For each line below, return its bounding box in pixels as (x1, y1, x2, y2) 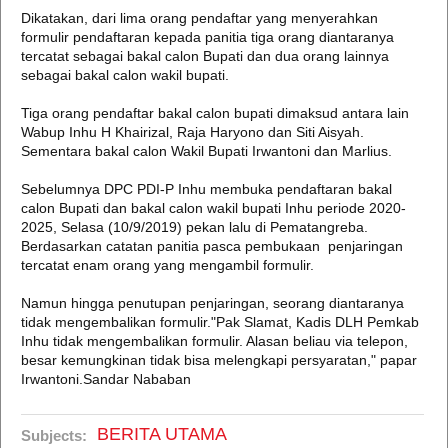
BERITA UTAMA (97, 424, 227, 444)
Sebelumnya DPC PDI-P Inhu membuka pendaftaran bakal (21, 181, 392, 197)
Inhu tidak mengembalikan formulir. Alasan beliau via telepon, (21, 333, 408, 349)
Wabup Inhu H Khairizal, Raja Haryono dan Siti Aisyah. (21, 124, 364, 140)
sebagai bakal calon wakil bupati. (21, 67, 229, 83)
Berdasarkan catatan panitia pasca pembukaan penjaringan (21, 238, 403, 254)
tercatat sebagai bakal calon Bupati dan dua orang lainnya (21, 48, 389, 64)
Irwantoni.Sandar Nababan (21, 371, 191, 387)
